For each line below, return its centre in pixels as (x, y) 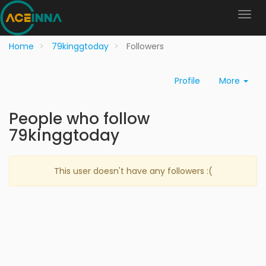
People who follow (79, 119)
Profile (187, 81)
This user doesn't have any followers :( (133, 171)
